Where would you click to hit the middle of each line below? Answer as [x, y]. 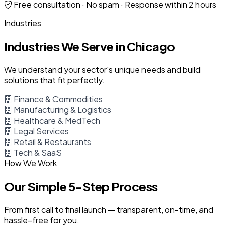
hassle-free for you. [42, 220]
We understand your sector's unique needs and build [102, 70]
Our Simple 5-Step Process [81, 187]
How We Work [31, 163]
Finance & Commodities [58, 99]
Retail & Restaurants [52, 142]
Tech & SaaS [37, 153]
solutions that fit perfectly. [54, 80]
